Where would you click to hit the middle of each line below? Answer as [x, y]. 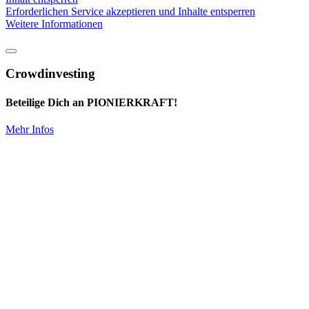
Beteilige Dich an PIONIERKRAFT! [91, 102]
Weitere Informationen [54, 23]
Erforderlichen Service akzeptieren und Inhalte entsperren [130, 11]
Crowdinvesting [50, 74]
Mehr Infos [30, 129]
